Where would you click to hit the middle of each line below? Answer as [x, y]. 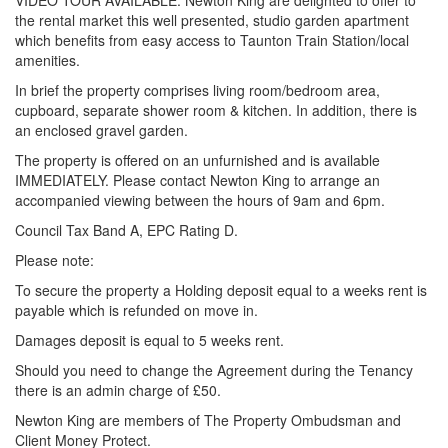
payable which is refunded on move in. [136, 310]
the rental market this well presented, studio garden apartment [212, 20]
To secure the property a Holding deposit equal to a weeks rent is [221, 290]
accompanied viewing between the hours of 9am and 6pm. [200, 200]
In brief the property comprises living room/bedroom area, [197, 90]
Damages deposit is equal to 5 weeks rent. [149, 340]
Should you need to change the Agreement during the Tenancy [214, 370]
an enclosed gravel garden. [103, 130]
